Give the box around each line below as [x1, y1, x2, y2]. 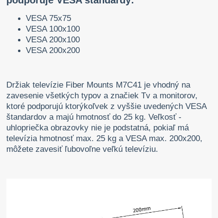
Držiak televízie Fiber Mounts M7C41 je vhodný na [6, 80, 191, 90]
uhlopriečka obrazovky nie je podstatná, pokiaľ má [6, 123, 189, 133]
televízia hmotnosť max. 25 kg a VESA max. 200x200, [6, 134, 203, 144]
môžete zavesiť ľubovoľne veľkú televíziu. [6, 145, 161, 154]
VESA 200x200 [26, 46, 80, 55]
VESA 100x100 [26, 24, 80, 34]
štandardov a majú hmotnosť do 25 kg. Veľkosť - [6, 112, 182, 122]
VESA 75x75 [26, 14, 72, 23]
